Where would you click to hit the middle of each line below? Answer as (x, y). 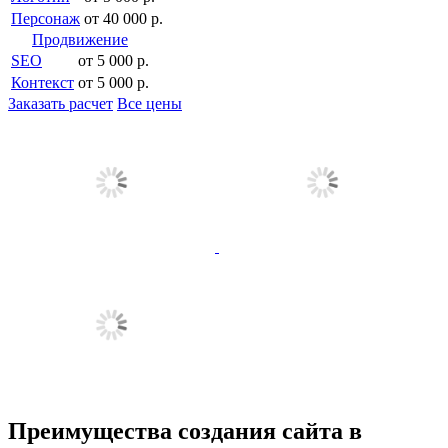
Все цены (149, 103)
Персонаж (45, 18)
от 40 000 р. (123, 18)
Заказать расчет (60, 103)
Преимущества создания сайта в (185, 431)
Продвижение (80, 39)
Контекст (42, 82)
